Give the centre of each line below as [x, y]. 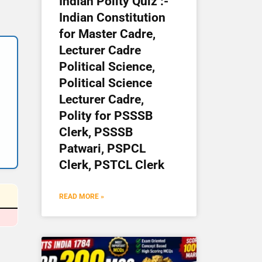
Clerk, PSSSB [96, 132]
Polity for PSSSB [106, 116]
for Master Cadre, [107, 34]
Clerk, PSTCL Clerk [112, 165]
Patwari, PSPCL [102, 148]
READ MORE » [82, 196]
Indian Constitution [112, 17]
